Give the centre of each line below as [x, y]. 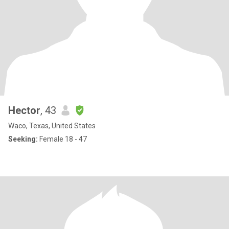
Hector [24, 110]
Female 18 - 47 [62, 139]
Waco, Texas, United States [52, 126]
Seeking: [23, 139]
